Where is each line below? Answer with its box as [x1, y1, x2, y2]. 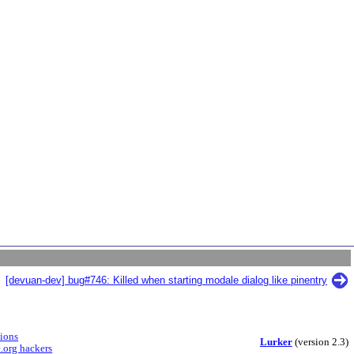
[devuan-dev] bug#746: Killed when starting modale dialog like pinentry [6, 274, 327, 286]
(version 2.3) [292, 337, 348, 348]
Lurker [259, 337, 292, 348]
